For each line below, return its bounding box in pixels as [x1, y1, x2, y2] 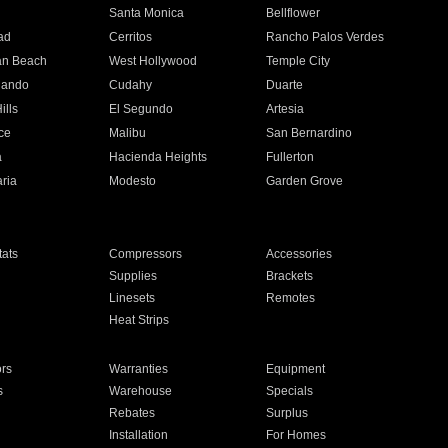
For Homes [266, 428, 327, 442]
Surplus [266, 406, 309, 420]
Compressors [108, 247, 182, 261]
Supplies [108, 269, 157, 283]
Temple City [266, 54, 331, 68]
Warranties [108, 362, 168, 376]
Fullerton [266, 150, 315, 164]
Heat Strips [108, 313, 169, 327]
